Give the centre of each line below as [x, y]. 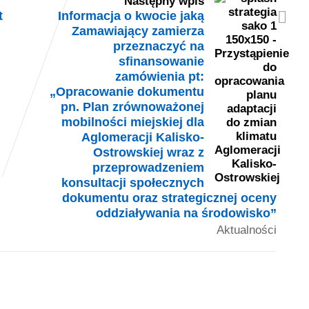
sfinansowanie [161, 61]
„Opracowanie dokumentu [127, 91]
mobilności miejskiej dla [132, 121]
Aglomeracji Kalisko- [142, 137]
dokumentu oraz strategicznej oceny [169, 197]
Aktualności [246, 230]
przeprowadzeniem [148, 167]
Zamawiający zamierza [138, 30]
